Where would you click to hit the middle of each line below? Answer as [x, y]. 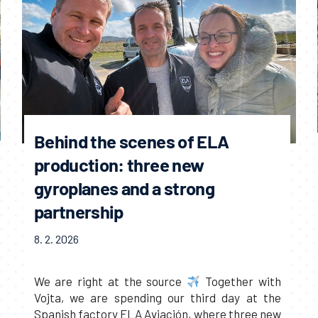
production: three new [119, 164]
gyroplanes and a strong [124, 187]
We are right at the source [110, 281]
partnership [78, 211]
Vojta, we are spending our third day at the [157, 297]
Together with [241, 281]
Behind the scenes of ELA [131, 141]
